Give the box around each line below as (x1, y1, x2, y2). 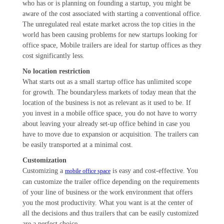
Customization (22, 156, 68, 164)
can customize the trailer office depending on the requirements (22, 178, 199, 186)
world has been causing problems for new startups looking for (22, 31, 197, 39)
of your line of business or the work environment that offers (22, 188, 192, 196)
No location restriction (22, 67, 90, 75)
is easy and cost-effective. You (110, 167, 198, 175)
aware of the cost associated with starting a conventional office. (22, 10, 201, 18)
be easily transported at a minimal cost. (22, 141, 135, 149)
